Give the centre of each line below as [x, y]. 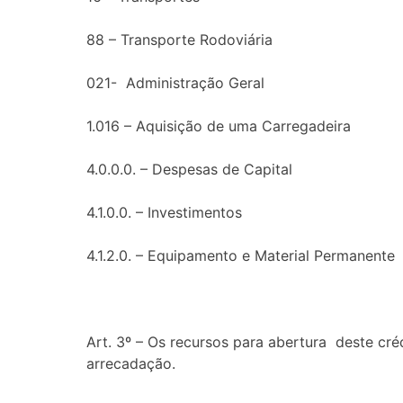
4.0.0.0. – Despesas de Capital [189, 169]
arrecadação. [131, 363]
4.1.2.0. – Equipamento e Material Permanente [241, 255]
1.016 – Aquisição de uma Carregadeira [219, 125]
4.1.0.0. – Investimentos [164, 212]
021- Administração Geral [175, 82]
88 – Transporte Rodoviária [179, 39]
